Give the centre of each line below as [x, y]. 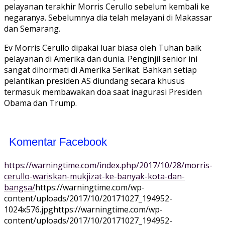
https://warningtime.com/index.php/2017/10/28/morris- [108, 165]
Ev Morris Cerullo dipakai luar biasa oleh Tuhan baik [103, 48]
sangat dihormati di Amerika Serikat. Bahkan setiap [100, 70]
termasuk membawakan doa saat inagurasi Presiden [103, 92]
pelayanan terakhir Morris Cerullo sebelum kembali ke [107, 7]
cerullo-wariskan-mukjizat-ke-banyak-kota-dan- [94, 177]
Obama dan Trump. [40, 103]
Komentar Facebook [58, 142]
